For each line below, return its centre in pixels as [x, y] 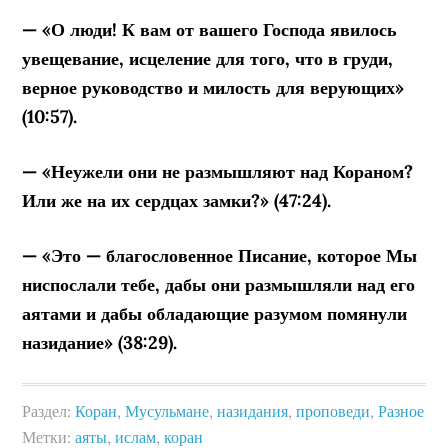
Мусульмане [167, 410]
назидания [253, 410]
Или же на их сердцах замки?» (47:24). [177, 200]
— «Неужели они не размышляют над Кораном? [218, 171]
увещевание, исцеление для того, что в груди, [208, 58]
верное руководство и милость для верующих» [213, 87]
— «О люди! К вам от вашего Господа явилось [210, 29]
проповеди [333, 410]
